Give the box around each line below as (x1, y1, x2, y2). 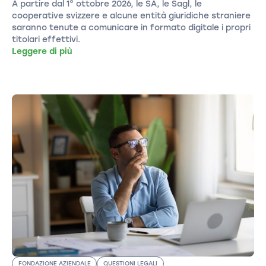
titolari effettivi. (11, 34, 80, 45)
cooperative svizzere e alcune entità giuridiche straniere (11, 11, 251, 21)
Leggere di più (11, 46, 72, 56)
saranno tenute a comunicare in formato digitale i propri (11, 23, 251, 33)
